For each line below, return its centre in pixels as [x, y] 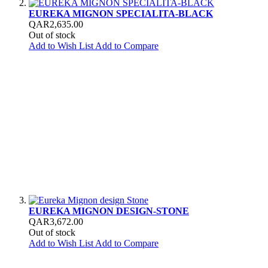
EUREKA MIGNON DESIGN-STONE [109, 211]
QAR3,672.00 [56, 221]
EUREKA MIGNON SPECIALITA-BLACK [121, 13]
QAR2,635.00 [56, 24]
